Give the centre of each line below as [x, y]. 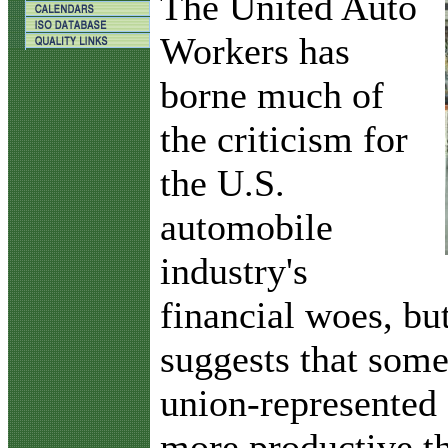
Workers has [255, 50]
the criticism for [284, 138]
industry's [234, 270]
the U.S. [222, 182]
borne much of [272, 94]
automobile [246, 226]
